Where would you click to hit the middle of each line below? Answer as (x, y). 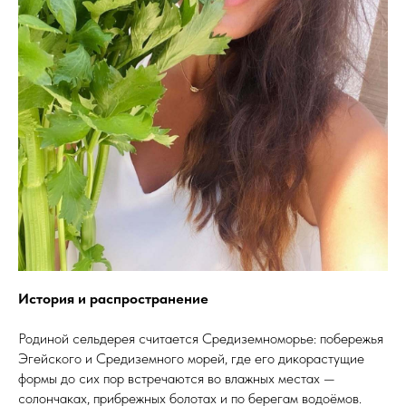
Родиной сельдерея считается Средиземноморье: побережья (201, 338)
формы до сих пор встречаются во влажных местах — (177, 378)
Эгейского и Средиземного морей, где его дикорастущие (191, 358)
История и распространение (113, 299)
